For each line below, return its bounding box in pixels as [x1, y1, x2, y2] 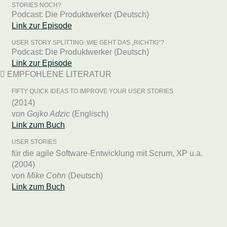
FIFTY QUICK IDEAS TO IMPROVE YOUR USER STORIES [12, 88, 173, 95]
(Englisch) [70, 109, 108, 118]
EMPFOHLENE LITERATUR [5, 70, 111, 79]
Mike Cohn [27, 171, 66, 180]
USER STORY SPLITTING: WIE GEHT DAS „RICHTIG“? [12, 39, 164, 46]
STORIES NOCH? [12, 2, 61, 9]
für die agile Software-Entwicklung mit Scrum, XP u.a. [12, 149, 203, 158]
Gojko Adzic [27, 109, 70, 118]
